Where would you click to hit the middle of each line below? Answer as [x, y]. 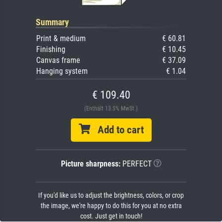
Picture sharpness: [90, 164]
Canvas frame [58, 60]
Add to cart [117, 130]
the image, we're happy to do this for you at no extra [111, 206]
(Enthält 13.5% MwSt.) [111, 108]
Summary [52, 22]
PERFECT [136, 164]
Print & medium [61, 38]
